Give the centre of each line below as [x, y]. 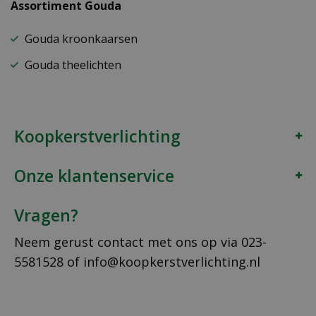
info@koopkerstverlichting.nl [172, 261]
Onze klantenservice [94, 175]
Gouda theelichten [73, 65]
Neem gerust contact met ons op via [128, 242]
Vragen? [46, 215]
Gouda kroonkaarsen [81, 38]
